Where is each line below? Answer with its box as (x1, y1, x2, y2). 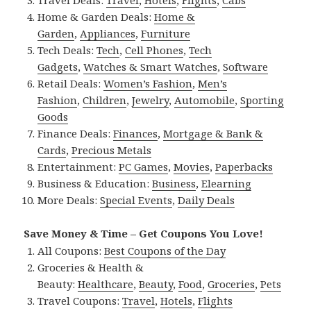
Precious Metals (72, 142, 152, 157)
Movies (174, 159, 210, 174)
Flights (198, 293, 233, 308)
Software (223, 59, 269, 74)
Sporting (240, 92, 285, 107)
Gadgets (37, 59, 78, 74)
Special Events (100, 192, 173, 207)
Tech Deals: (37, 42, 97, 57)
